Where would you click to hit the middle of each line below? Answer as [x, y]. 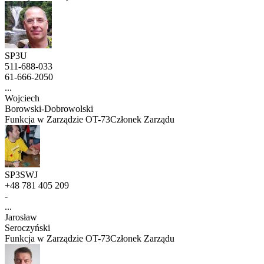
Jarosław [21, 217]
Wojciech [22, 98]
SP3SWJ [21, 175]
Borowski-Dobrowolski [49, 109]
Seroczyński [27, 228]
